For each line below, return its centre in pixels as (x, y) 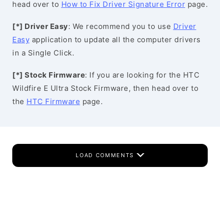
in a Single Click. (43, 53)
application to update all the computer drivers (115, 40)
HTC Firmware (53, 101)
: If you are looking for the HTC (142, 75)
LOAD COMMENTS (106, 155)
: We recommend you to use (121, 26)
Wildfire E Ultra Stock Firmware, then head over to (105, 88)
